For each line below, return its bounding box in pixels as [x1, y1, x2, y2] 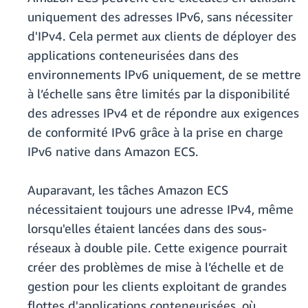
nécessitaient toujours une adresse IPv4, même [27, 201, 294, 217]
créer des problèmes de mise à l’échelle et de [27, 259, 284, 275]
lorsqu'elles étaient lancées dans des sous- [27, 221, 267, 236]
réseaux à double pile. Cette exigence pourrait [27, 240, 287, 256]
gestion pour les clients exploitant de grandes [27, 278, 287, 294]
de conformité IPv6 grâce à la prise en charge [27, 124, 283, 140]
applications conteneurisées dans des [27, 47, 239, 63]
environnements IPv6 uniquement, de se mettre [27, 67, 301, 82]
